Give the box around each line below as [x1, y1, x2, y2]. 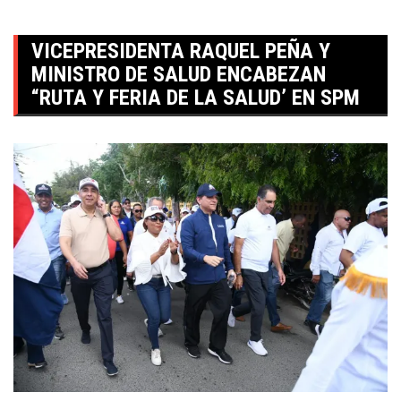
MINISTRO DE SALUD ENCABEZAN [31, 62, 326, 87]
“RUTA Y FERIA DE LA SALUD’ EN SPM [31, 85, 360, 110]
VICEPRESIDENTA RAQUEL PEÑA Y [31, 38, 330, 64]
